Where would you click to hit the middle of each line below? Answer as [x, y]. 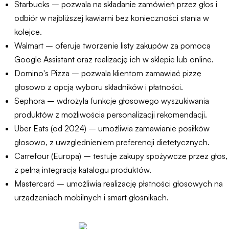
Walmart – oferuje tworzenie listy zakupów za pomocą [112, 45]
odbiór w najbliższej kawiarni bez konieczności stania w [112, 18]
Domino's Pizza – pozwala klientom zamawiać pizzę [108, 73]
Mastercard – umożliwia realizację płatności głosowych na [119, 184]
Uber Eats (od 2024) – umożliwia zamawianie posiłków [112, 128]
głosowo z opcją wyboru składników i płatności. [99, 87]
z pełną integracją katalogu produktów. [83, 170]
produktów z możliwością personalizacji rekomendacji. [111, 114]
